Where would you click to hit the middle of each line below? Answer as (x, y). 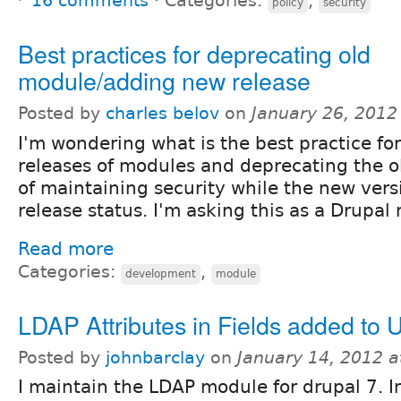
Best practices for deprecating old (194, 53)
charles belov (162, 113)
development (161, 273)
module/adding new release (164, 80)
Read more (66, 248)
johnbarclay (155, 357)
